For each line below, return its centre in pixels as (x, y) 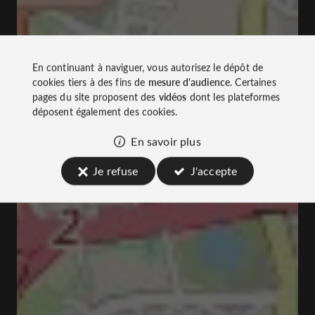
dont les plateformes (233, 96)
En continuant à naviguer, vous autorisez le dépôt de (148, 67)
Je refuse (116, 170)
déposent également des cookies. (105, 111)
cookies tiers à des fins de (90, 82)
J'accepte (214, 170)
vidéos (173, 96)
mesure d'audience (189, 82)
